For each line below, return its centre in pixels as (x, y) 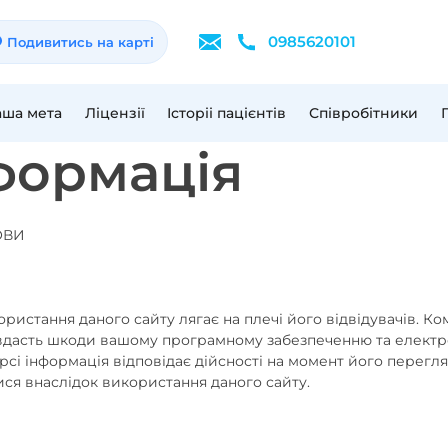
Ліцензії (114, 112)
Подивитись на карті (80, 41)
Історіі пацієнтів (227, 112)
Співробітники (364, 112)
